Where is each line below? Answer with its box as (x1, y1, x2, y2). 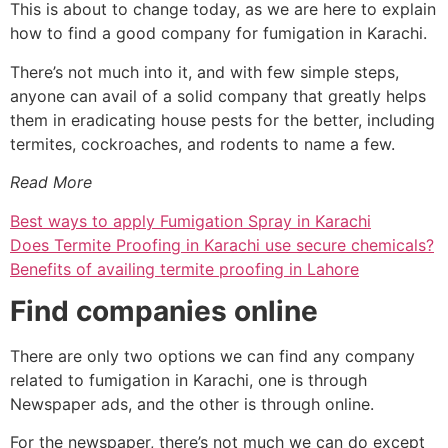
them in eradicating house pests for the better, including (10, 109, 435, 130)
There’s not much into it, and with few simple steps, (10, 61, 399, 82)
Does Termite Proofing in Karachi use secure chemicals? (10, 234, 434, 255)
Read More (10, 172, 92, 193)
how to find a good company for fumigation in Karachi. (10, 23, 427, 44)
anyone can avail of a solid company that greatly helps (10, 85, 426, 106)
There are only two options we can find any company (10, 345, 415, 366)
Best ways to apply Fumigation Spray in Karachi (10, 210, 371, 231)
